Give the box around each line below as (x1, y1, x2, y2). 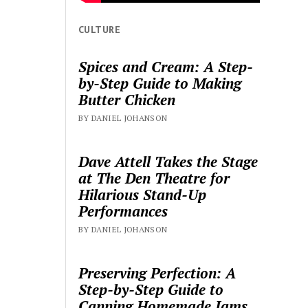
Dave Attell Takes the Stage (78, 152, 258, 172)
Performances (78, 201, 168, 221)
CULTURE (78, 23, 120, 36)
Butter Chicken (78, 90, 176, 110)
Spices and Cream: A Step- (78, 57, 254, 77)
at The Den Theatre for (78, 168, 230, 188)
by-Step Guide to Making (78, 74, 242, 93)
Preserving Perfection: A (78, 263, 236, 283)
